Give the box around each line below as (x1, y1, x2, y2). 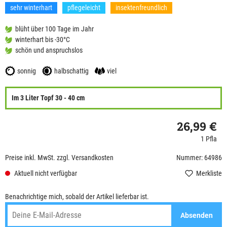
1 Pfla (201, 135, 217, 143)
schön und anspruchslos (15, 46, 83, 55)
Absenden (180, 211, 213, 220)
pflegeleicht (67, 4, 100, 12)
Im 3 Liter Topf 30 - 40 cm (12, 94, 85, 102)
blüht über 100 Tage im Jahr (15, 25, 94, 33)
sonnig (17, 67, 36, 75)
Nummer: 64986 (176, 154, 222, 162)
